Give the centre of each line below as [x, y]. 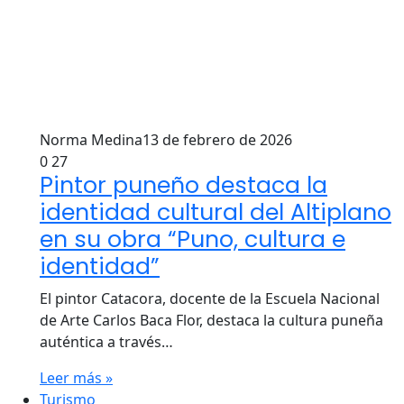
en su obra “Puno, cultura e [193, 239]
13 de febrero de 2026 [217, 140]
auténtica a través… [106, 342]
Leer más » [76, 378]
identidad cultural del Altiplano [216, 212]
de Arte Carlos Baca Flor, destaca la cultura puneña [211, 320]
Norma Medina [91, 140]
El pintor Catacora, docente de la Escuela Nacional [210, 298]
